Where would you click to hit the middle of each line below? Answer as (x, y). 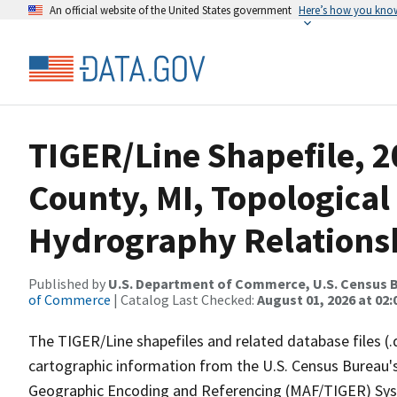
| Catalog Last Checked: (184, 300)
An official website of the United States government (171, 10)
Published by (68, 284)
